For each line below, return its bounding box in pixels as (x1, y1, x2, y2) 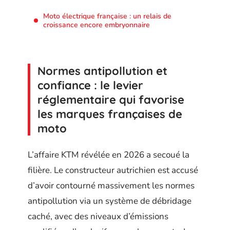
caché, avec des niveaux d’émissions (28, 210, 168, 222)
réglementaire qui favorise (37, 92, 184, 107)
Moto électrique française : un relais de (43, 11, 171, 21)
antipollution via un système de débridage (28, 195, 191, 207)
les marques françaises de (37, 107, 182, 121)
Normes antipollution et (37, 64, 167, 78)
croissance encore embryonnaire (43, 20, 150, 30)
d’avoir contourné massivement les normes (28, 179, 195, 191)
